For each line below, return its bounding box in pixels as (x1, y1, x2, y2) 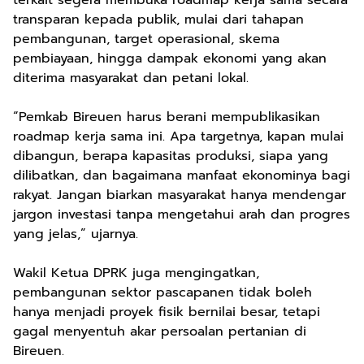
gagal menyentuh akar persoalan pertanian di (13, 322, 306, 341)
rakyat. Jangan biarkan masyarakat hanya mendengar (13, 185, 346, 205)
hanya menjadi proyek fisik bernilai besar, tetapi (13, 302, 320, 322)
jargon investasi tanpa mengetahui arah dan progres (13, 205, 350, 224)
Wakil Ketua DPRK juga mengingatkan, (13, 263, 259, 283)
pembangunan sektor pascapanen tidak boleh (13, 283, 312, 302)
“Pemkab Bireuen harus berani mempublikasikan (13, 107, 320, 127)
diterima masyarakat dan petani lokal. (13, 68, 249, 88)
